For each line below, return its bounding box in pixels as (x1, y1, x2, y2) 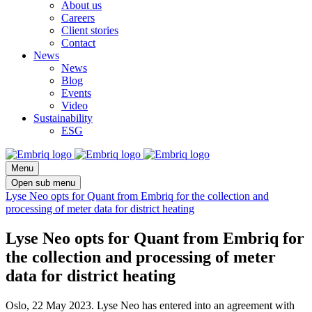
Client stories (61, 24, 118, 37)
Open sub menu (11, 178, 75, 189)
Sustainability (33, 112, 93, 125)
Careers (61, 12, 95, 24)
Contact (61, 37, 95, 49)
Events (61, 87, 91, 100)
